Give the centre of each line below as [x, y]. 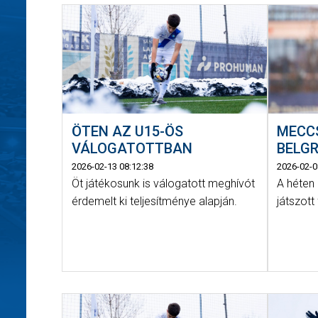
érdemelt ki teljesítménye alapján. [154, 201]
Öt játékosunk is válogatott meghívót [163, 183]
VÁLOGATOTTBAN [132, 148]
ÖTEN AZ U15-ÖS [127, 131]
